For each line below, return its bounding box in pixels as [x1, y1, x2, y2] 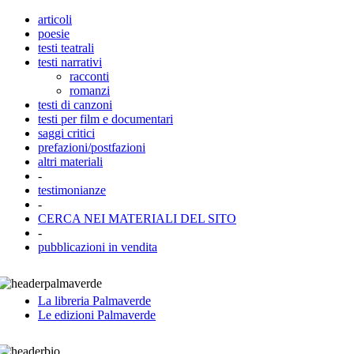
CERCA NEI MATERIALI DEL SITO [38, 212, 236, 225]
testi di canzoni [38, 98, 112, 111]
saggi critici [38, 126, 95, 140]
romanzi [70, 84, 110, 97]
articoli [38, 13, 72, 26]
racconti [70, 70, 109, 83]
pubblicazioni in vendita [38, 240, 157, 254]
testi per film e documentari [38, 112, 173, 126]
